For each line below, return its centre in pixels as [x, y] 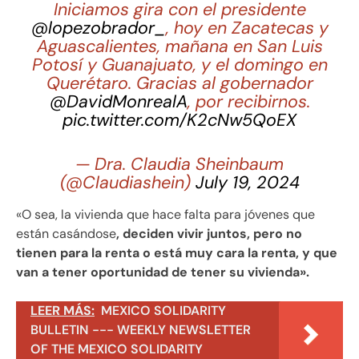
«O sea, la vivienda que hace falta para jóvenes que [165, 214]
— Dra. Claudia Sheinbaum [179, 164]
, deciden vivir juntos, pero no [209, 233]
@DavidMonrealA [118, 101]
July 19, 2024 [247, 182]
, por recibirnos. [248, 101]
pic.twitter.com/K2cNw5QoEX [179, 120]
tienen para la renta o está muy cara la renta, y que [177, 252]
